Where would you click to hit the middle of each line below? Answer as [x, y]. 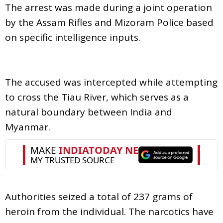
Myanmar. [28, 127]
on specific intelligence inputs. [73, 37]
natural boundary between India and [89, 112]
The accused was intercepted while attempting [111, 82]
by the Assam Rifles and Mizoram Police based [109, 22]
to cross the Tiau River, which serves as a [97, 97]
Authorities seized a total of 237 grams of [99, 196]
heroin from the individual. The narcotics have [109, 211]
